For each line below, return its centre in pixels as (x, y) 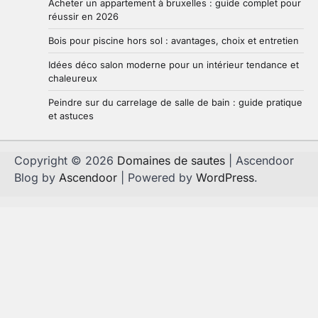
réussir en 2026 (83, 17)
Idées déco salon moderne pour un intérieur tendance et (174, 65)
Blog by (37, 178)
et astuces (71, 116)
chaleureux (73, 78)
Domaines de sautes (171, 161)
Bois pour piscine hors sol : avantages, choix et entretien (174, 41)
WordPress (225, 178)
